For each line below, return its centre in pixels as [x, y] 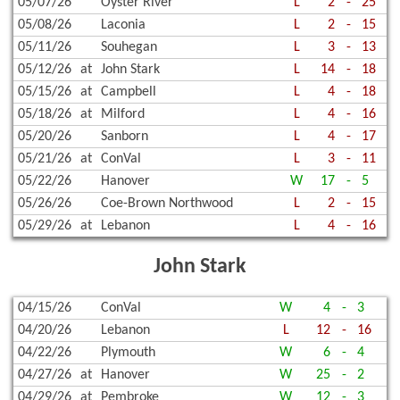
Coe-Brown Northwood [167, 203]
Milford [123, 114]
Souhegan [129, 47]
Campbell [129, 92]
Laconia [123, 25]
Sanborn [125, 136]
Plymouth [128, 353]
